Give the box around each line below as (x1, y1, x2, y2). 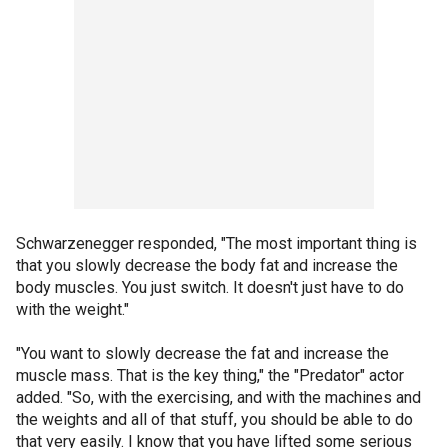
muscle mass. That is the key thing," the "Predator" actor (16, 365, 404, 385)
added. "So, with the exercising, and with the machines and (16, 387, 421, 407)
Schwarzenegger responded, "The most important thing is (16, 233, 417, 253)
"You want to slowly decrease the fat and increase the (16, 343, 389, 363)
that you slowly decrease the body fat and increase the (16, 255, 398, 275)
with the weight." (16, 299, 129, 319)
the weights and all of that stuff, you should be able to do (16, 409, 413, 429)
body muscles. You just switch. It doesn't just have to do (16, 277, 404, 297)
